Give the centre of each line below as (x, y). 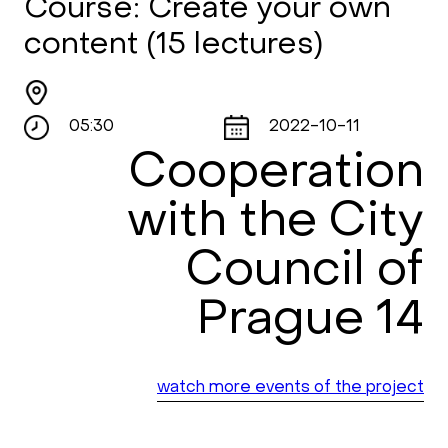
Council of (305, 272)
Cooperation (276, 174)
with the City (275, 223)
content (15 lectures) (173, 45)
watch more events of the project (290, 388)
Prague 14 (310, 321)
